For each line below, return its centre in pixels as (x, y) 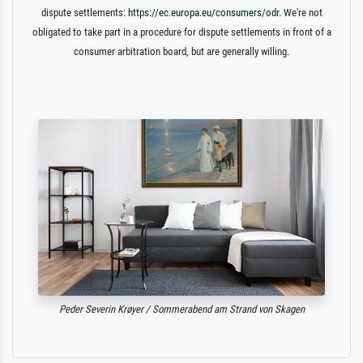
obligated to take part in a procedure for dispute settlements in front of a (181, 32)
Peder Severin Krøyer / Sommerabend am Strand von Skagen (181, 309)
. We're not (300, 12)
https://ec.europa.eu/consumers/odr (203, 12)
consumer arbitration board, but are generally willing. (181, 51)
